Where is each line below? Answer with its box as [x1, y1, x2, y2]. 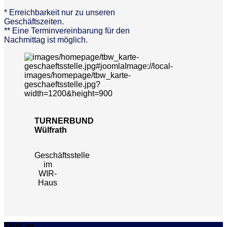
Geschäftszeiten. [4, 17, 64, 26]
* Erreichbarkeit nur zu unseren [4, 8, 115, 17]
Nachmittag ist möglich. [4, 35, 88, 44]
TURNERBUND [34, 116, 94, 125]
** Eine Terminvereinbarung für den [4, 26, 130, 35]
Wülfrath [34, 125, 67, 134]
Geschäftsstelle [34, 150, 90, 160]
